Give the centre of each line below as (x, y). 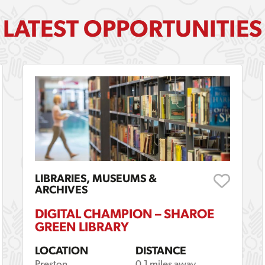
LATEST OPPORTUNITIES (132, 28)
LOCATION (61, 251)
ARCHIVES (61, 190)
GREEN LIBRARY (82, 227)
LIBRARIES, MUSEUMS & (96, 178)
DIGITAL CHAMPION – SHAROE (124, 214)
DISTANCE (161, 251)
